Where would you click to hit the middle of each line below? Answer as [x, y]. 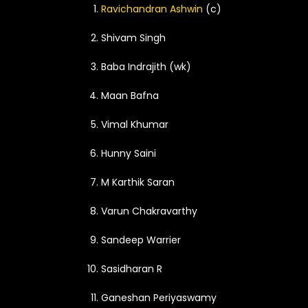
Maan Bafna [130, 96]
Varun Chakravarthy [149, 211]
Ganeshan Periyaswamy [159, 298]
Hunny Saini [129, 153]
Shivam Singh [133, 38]
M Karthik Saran [138, 182]
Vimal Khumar [135, 124]
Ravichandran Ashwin [152, 9]
